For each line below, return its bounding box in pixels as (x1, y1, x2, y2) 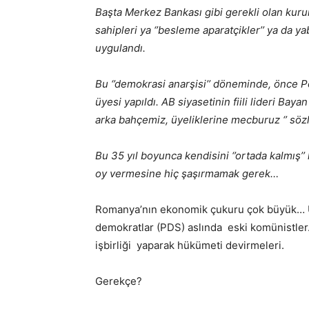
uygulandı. (95, 41, 146, 54)
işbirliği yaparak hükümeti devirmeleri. (95, 239, 284, 252)
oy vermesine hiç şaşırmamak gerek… (95, 167, 279, 180)
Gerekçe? (95, 275, 142, 288)
